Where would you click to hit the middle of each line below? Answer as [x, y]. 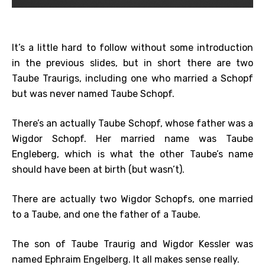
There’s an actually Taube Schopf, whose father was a [132, 123]
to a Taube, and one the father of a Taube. [106, 214]
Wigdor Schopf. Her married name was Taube [132, 138]
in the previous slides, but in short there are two [132, 63]
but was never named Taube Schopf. [93, 93]
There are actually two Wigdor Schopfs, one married [132, 199]
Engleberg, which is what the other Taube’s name [132, 154]
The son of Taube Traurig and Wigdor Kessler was [132, 244]
